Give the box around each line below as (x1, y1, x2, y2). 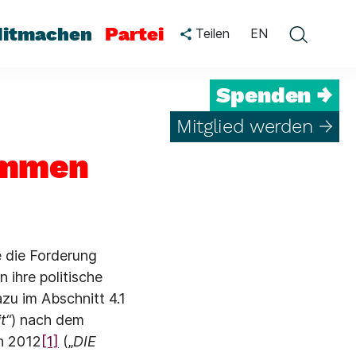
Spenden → (216, 82, 333, 108)
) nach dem (11, 311, 84, 328)
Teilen (192, 25, 230, 41)
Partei (105, 22, 164, 45)
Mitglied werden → (176, 115, 333, 137)
